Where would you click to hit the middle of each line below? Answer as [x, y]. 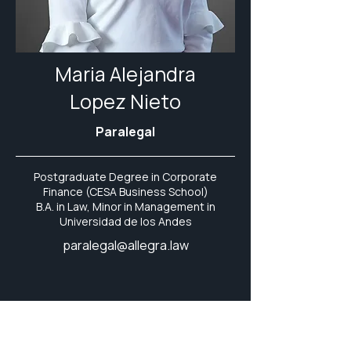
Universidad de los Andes [125, 221]
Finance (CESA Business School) [125, 192]
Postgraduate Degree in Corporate [125, 177]
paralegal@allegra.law [125, 245]
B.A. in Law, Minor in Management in [125, 206]
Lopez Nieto [125, 101]
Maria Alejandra [125, 74]
